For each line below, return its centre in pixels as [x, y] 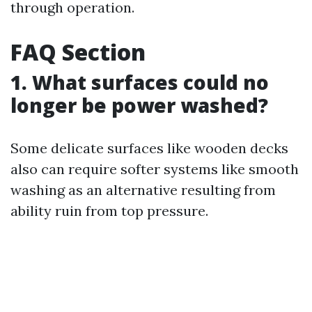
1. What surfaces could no [140, 82]
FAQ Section [78, 52]
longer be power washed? [139, 105]
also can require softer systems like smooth [155, 169]
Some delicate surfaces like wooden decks [149, 148]
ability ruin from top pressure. [109, 211]
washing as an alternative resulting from [143, 190]
